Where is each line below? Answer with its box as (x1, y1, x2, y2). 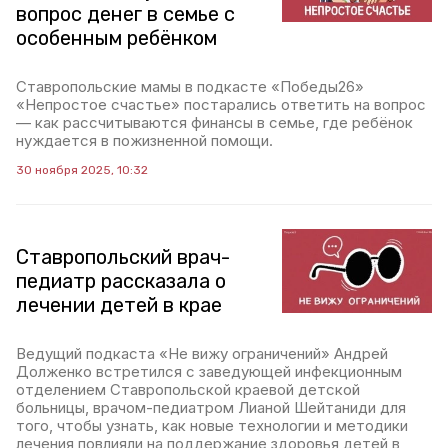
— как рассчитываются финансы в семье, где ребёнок (16, 113, 413, 132)
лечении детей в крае (16, 293, 222, 317)
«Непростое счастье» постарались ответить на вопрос (16, 95, 426, 114)
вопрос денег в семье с (16, 2, 235, 26)
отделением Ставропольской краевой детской (16, 380, 360, 399)
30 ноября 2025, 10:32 (16, 163, 148, 177)
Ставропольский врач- (16, 245, 230, 269)
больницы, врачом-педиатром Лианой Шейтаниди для (16, 398, 406, 417)
